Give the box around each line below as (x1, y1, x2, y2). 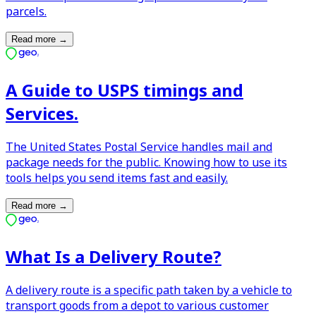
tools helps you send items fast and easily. (6, 170, 228, 186)
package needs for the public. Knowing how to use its (6, 154, 287, 171)
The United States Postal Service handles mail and (6, 139, 272, 155)
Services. (6, 102, 78, 126)
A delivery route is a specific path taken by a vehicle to (6, 281, 292, 298)
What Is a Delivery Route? (6, 245, 221, 269)
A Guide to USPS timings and (6, 78, 243, 102)
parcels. (6, 4, 47, 20)
